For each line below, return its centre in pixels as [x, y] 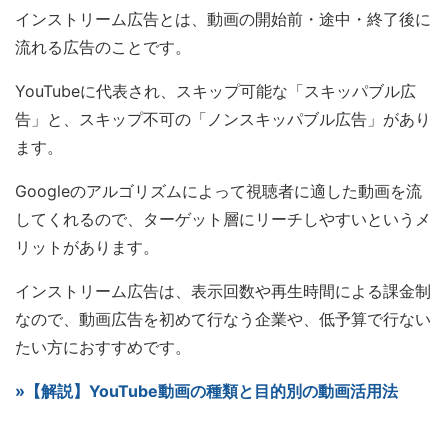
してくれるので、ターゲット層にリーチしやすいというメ [223, 219]
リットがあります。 [87, 247]
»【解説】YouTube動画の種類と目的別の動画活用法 [206, 391]
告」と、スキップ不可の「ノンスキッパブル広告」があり [223, 119]
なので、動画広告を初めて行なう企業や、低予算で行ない [223, 319]
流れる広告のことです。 [103, 47]
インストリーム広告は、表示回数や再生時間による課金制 [223, 291]
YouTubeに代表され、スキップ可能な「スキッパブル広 [215, 91]
